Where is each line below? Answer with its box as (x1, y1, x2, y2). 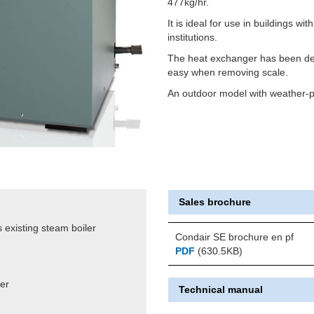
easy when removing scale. (168, 67, 288, 78)
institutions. (168, 32, 217, 43)
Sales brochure (179, 196, 251, 207)
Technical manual (179, 283, 263, 295)
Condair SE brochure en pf (175, 231, 294, 243)
